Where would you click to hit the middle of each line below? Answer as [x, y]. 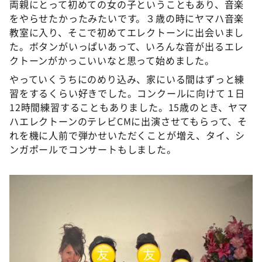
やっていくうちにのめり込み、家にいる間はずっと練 [127, 79]
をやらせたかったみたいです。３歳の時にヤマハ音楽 [127, 18]
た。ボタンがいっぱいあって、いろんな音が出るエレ [127, 46]
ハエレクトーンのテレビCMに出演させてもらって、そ [129, 121]
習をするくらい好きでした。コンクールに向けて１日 [127, 93]
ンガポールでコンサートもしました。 [93, 149]
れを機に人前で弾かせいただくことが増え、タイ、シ [127, 135]
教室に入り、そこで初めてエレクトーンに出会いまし [127, 32]
